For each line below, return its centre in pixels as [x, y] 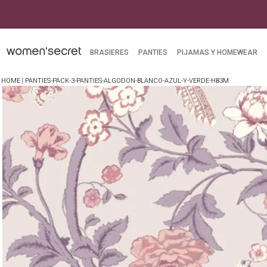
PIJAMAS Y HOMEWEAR [217, 52]
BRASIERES [109, 52]
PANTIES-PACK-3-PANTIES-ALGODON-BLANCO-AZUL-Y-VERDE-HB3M [127, 81]
